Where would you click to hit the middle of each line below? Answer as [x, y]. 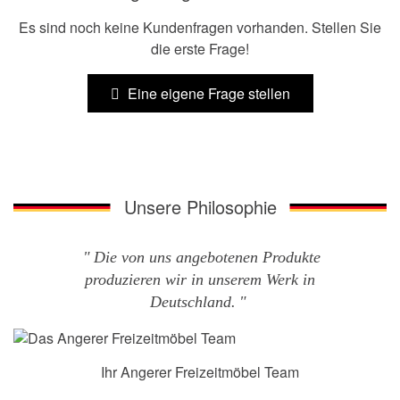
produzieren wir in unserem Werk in [200, 280]
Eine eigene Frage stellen [207, 94]
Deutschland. [192, 302]
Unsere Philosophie [200, 207]
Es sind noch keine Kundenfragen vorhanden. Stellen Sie [200, 28]
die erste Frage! [200, 49]
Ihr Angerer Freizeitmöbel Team [200, 371]
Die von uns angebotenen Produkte [207, 258]
